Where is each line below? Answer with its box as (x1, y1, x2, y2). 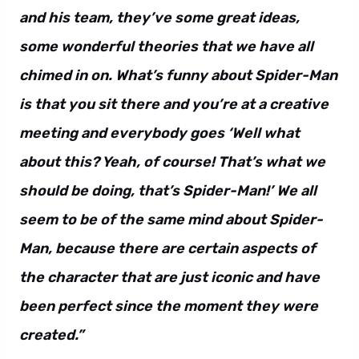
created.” (19, 325, 83, 344)
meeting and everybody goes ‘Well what (19, 123, 300, 142)
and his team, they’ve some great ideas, (19, 8, 300, 26)
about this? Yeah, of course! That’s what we (19, 152, 325, 171)
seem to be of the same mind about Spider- (19, 210, 323, 228)
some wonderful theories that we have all (19, 37, 313, 55)
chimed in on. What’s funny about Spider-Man (19, 66, 337, 84)
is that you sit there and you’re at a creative (19, 95, 329, 113)
